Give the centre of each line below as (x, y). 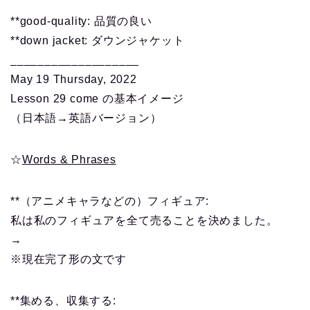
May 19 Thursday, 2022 (74, 80)
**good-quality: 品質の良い (81, 21)
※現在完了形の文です (69, 259)
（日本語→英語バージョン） (86, 118)
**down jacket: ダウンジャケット (98, 41)
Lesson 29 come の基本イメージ (97, 99)
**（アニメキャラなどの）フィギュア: (110, 201)
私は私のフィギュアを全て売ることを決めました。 (144, 221)
